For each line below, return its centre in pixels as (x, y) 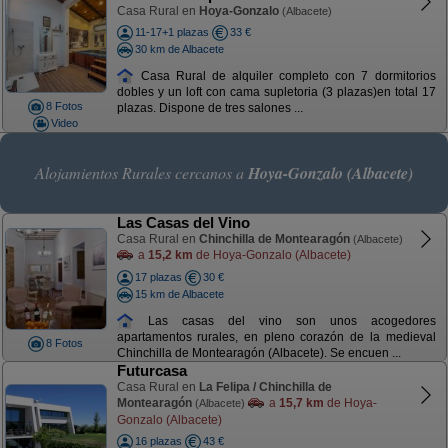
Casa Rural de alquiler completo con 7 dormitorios (285, 75)
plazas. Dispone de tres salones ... (209, 108)
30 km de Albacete (179, 48)
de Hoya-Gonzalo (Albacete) (271, 255)
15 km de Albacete (179, 293)
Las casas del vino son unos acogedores (285, 320)
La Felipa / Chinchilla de (265, 387)
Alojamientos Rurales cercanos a (141, 172)
